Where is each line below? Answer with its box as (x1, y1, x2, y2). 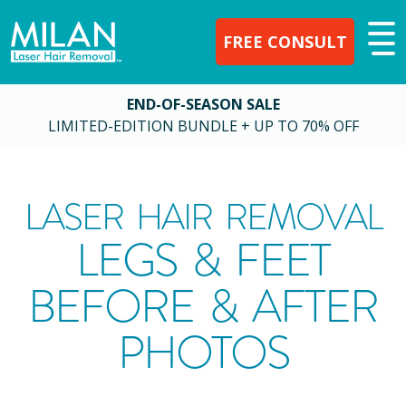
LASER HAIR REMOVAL (24, 192, 382, 242)
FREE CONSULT (223, 31, 347, 53)
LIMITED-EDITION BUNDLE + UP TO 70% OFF (47, 115, 359, 136)
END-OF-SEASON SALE (126, 93, 280, 114)
